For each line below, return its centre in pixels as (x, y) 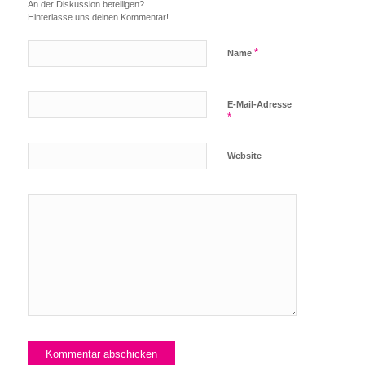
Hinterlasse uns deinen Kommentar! (98, 18)
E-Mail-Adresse (259, 105)
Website (244, 156)
